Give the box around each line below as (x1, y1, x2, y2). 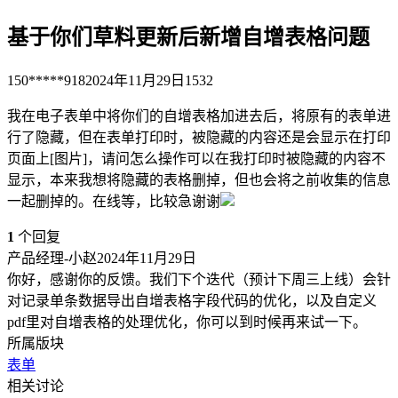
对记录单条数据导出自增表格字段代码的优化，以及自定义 (7, 292, 377, 308)
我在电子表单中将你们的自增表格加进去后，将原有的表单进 (7, 107, 391, 123)
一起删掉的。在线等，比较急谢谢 (7, 193, 220, 209)
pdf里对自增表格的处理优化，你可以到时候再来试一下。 (7, 314, 367, 330)
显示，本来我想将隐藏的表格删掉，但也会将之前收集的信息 (7, 171, 391, 187)
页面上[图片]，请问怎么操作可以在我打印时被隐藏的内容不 (7, 150, 386, 166)
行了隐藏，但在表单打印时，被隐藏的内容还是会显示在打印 (7, 129, 391, 145)
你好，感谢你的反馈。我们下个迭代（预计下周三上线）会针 (7, 271, 391, 287)
